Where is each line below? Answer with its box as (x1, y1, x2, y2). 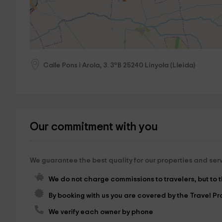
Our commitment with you (29, 121, 158, 133)
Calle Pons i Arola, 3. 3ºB (43, 61, 121, 69)
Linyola (144, 61, 168, 69)
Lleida (172, 61, 193, 69)
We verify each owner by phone (48, 208, 153, 216)
